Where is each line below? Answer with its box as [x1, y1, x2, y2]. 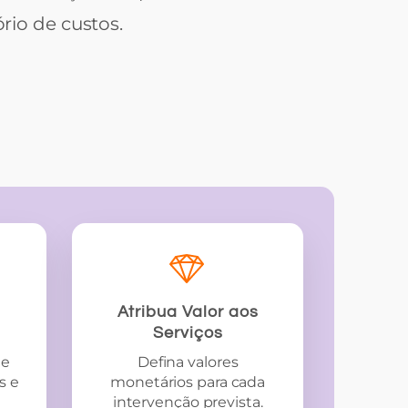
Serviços [152, 324, 223, 342]
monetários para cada [110, 373, 266, 391]
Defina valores [137, 353, 239, 371]
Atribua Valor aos [117, 303, 259, 321]
